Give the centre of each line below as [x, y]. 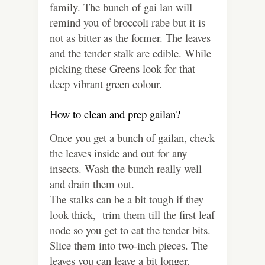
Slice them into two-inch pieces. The [129, 245]
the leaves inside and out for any [118, 153]
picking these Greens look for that [122, 69]
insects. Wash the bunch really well [126, 169]
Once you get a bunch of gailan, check [132, 138]
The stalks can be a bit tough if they [127, 199]
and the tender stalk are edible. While [130, 53]
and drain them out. [92, 184]
